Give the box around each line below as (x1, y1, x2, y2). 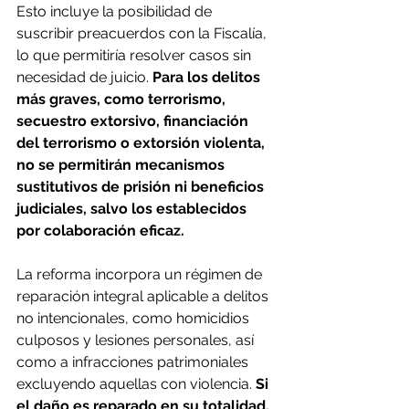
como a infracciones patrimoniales (16, 352, 252, 371)
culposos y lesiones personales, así (16, 330, 257, 349)
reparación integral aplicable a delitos (16, 287, 272, 305)
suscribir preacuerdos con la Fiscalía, (16, 24, 270, 42)
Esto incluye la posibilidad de (16, 2, 215, 20)
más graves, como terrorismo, (16, 89, 229, 108)
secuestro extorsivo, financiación (16, 111, 252, 130)
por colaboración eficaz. (16, 221, 184, 239)
